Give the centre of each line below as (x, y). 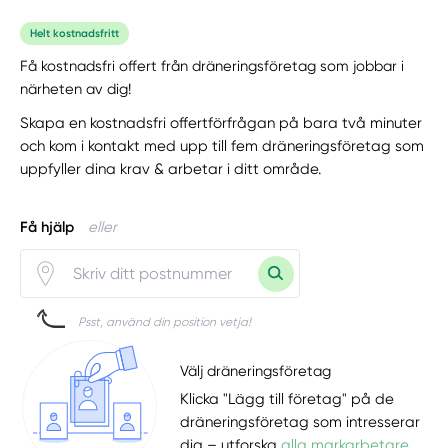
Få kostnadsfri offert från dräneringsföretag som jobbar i (212, 66)
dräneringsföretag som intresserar (300, 422)
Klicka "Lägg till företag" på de (287, 399)
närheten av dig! (76, 89)
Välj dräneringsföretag (256, 370)
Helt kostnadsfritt (75, 34)
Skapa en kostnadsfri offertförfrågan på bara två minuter (221, 123)
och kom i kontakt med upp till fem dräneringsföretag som (222, 146)
